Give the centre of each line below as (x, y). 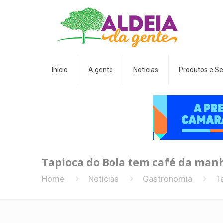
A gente (101, 70)
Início (60, 70)
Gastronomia (167, 179)
